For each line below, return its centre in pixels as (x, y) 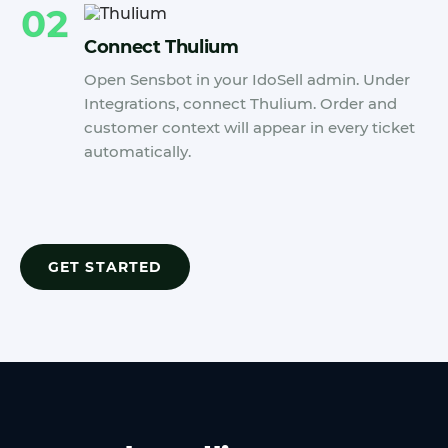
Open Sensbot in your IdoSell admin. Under (247, 79)
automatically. (137, 151)
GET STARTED (105, 267)
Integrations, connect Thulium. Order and (240, 103)
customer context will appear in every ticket (249, 127)
